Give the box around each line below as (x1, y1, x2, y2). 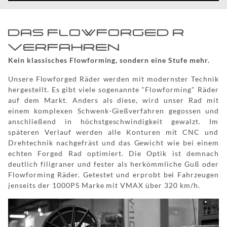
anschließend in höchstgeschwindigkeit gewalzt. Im (8, 117, 219, 126)
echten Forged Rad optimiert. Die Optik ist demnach (8, 148, 219, 158)
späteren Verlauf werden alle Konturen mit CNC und (8, 127, 219, 136)
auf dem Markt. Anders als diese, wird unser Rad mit (8, 95, 219, 104)
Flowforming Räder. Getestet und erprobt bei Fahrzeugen (8, 170, 219, 179)
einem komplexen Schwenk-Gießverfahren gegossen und (8, 106, 219, 115)
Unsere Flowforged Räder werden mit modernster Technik (8, 74, 219, 83)
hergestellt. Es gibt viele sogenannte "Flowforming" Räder (8, 85, 219, 94)
